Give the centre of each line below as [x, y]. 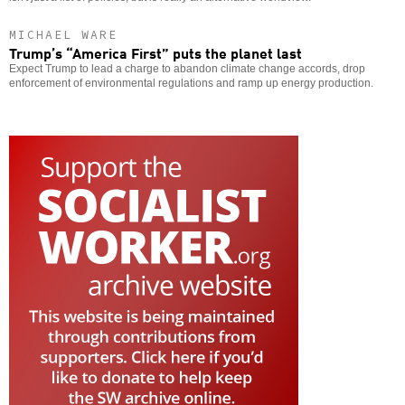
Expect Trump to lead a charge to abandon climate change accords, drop [187, 68]
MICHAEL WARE [63, 34]
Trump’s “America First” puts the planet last [155, 52]
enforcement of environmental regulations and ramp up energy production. [191, 83]
